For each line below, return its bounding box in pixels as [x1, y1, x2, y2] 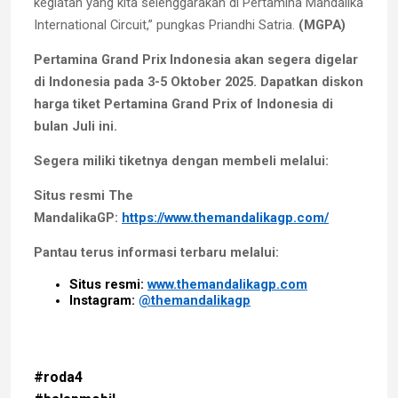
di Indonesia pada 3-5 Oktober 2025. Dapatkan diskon [34, 73, 363, 90]
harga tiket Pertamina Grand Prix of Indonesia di [34, 95, 333, 112]
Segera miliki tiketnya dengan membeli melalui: [34, 152, 329, 169]
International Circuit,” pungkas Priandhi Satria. [34, 16, 298, 33]
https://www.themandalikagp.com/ [122, 209, 329, 226]
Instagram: [69, 291, 139, 308]
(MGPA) [298, 16, 346, 33]
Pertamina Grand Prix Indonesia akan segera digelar [34, 51, 358, 68]
